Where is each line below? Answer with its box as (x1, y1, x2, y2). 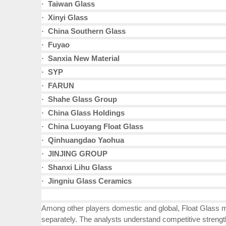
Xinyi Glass (44, 13, 88, 22)
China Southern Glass (44, 27, 126, 36)
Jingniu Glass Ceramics (44, 177, 132, 186)
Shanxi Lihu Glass (44, 163, 112, 172)
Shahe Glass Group (44, 95, 117, 104)
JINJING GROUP (44, 149, 107, 158)
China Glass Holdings (44, 108, 125, 118)
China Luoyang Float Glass (44, 122, 143, 131)
